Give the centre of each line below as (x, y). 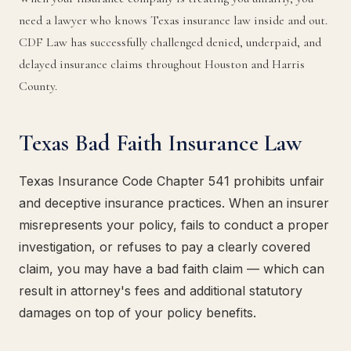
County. (38, 86)
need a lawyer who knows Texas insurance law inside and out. (173, 20)
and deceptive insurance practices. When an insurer (174, 203)
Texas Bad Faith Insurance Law (160, 143)
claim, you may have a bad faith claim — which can (172, 269)
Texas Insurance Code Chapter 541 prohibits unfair (172, 181)
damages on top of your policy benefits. (138, 313)
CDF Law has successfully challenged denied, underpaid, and (170, 42)
